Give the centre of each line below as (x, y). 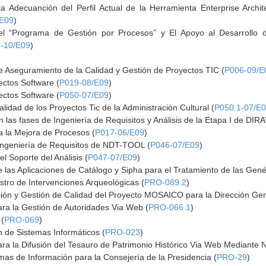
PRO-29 (232, 257)
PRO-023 (123, 232)
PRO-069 (22, 220)
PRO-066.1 (170, 207)
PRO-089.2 (166, 182)
